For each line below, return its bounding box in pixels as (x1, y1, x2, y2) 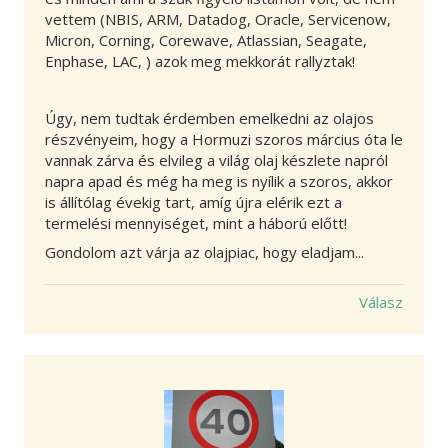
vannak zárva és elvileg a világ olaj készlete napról (45, 150, 388, 171)
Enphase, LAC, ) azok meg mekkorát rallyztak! (45, 51, 355, 72)
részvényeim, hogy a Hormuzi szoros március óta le (45, 129, 403, 150)
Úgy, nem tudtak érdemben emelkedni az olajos (45, 108, 374, 129)
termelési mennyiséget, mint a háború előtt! (45, 213, 347, 234)
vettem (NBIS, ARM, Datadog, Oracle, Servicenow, (45, 9, 391, 30)
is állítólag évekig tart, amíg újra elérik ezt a (45, 192, 342, 213)
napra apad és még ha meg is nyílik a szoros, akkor (45, 171, 393, 192)
